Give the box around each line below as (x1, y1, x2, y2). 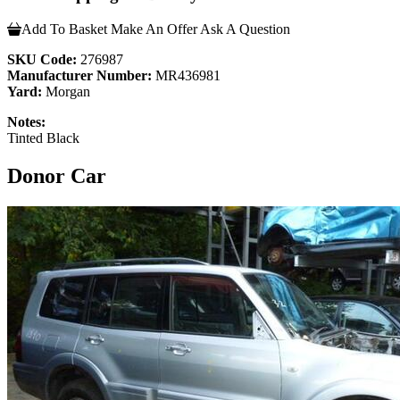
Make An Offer (111, 21, 197, 37)
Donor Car (7, 163, 106, 187)
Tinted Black (7, 129, 79, 146)
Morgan (42, 83, 90, 99)
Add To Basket (21, 21, 107, 37)
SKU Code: (7, 51, 77, 67)
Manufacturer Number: (7, 67, 152, 83)
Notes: (7, 113, 46, 129)
